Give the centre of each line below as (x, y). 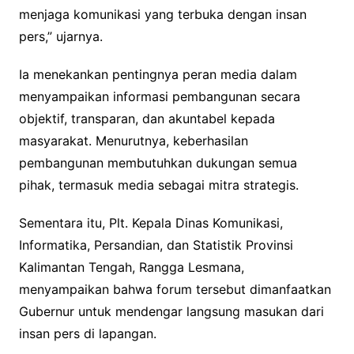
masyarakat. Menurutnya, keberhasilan (133, 141)
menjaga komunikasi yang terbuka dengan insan (162, 15)
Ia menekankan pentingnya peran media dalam (158, 75)
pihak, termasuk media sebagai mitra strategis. (158, 185)
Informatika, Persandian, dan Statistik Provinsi (156, 245)
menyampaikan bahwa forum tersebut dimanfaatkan (175, 290)
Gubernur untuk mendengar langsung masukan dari (171, 312)
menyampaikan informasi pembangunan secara (159, 97)
